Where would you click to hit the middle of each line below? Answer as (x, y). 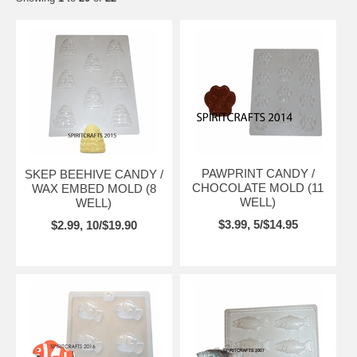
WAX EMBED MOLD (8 (94, 188)
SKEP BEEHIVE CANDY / (94, 174)
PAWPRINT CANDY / (258, 173)
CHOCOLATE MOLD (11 (258, 187)
